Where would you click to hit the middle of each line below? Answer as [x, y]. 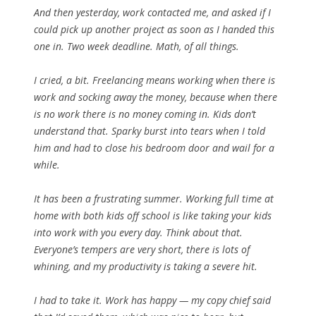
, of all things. [209, 47]
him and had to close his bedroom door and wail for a [154, 148]
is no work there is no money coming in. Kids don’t [145, 114]
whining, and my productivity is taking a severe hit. [146, 267]
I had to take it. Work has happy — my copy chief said [152, 300]
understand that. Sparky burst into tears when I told [150, 131]
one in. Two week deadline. [95, 47]
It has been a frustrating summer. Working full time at [154, 199]
